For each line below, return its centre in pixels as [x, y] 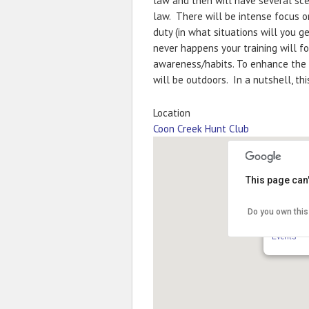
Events [284, 236]
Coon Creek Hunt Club [201, 128]
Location [172, 112]
